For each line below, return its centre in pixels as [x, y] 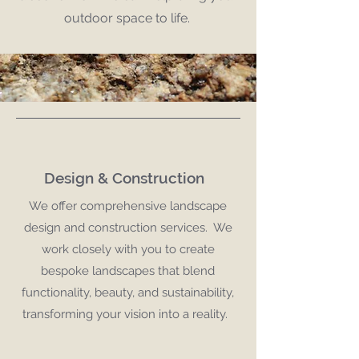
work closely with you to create [128, 249]
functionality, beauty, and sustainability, [128, 292]
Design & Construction [124, 178]
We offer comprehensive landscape [128, 206]
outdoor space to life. [128, 18]
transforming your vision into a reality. [128, 314]
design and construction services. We [128, 228]
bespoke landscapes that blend [128, 271]
